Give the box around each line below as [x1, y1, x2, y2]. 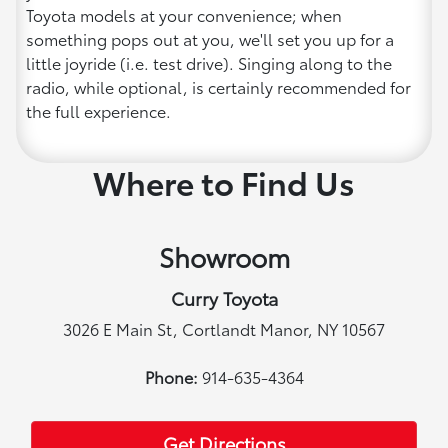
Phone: [144, 364, 202, 388]
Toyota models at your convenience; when [26, 2, 342, 26]
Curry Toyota [170, 284, 278, 311]
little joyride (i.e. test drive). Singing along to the [26, 50, 392, 74]
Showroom [158, 237, 290, 275]
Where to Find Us [93, 158, 355, 204]
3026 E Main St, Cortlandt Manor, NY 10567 [63, 316, 385, 340]
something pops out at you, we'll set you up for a [26, 26, 394, 50]
